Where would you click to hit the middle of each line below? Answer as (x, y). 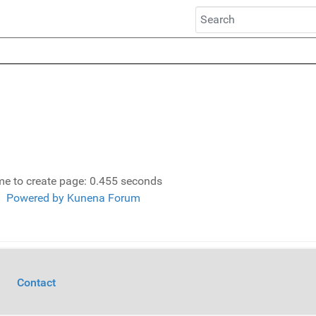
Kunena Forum (104, 198)
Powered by (35, 198)
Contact (36, 282)
